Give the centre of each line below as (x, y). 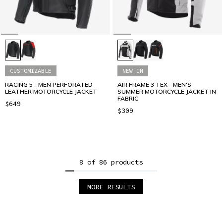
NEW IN (133, 71)
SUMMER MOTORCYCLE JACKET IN (166, 92)
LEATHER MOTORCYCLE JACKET (51, 92)
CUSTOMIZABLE (31, 71)
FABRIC (128, 99)
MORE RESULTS (111, 187)
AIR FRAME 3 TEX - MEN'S (154, 85)
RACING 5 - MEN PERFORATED (49, 85)
